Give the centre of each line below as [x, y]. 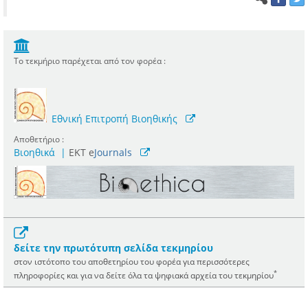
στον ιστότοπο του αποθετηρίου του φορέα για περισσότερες [132, 261]
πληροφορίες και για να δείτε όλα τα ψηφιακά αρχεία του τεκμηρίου [144, 275]
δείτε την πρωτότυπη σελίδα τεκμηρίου [113, 247]
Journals [113, 153]
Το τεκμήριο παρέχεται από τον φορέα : [90, 61]
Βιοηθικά [34, 153]
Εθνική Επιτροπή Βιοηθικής [114, 119]
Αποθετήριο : [39, 139]
